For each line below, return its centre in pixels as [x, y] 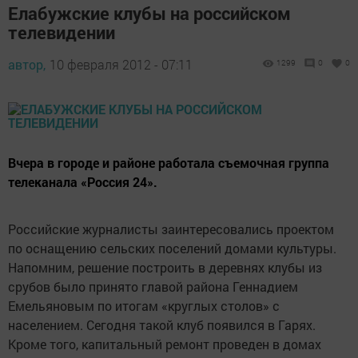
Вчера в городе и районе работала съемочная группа [169, 163]
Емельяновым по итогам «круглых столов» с [144, 306]
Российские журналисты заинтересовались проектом [171, 229]
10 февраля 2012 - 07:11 [121, 65]
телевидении [62, 33]
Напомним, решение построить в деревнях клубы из [165, 268]
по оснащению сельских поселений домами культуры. [172, 249]
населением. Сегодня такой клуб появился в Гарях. [162, 325]
